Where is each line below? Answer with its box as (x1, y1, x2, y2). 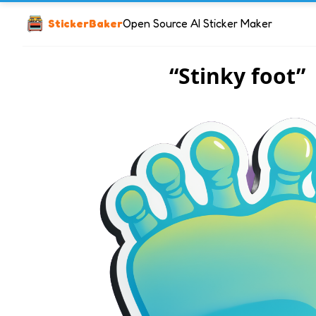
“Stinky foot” (169, 61, 305, 90)
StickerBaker (48, 16, 123, 30)
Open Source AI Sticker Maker (123, 16, 272, 30)
